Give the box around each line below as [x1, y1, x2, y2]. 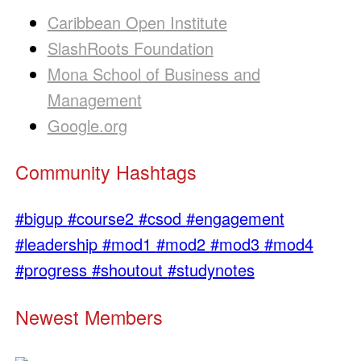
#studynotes [167, 258, 255, 282]
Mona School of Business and [47, 61, 260, 85]
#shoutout [91, 258, 168, 282]
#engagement [185, 206, 284, 230]
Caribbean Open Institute [47, 10, 227, 34]
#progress [15, 258, 92, 282]
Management [47, 87, 142, 111]
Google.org [47, 113, 127, 137]
